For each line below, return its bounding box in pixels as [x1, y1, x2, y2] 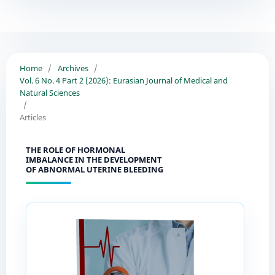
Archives [57, 62, 88, 74]
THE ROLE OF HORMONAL [25, 144, 125, 155]
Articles [19, 111, 46, 123]
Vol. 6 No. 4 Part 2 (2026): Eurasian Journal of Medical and [19, 74, 228, 86]
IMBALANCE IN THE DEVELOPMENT [25, 153, 162, 165]
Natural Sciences [19, 87, 80, 98]
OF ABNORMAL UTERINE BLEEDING [25, 163, 163, 175]
